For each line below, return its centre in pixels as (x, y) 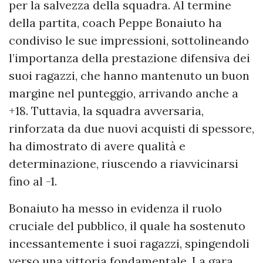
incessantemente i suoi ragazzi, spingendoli (129, 244)
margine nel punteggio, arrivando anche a (124, 93)
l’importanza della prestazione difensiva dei (129, 58)
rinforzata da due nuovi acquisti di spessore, (131, 129)
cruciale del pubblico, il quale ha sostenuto (127, 226)
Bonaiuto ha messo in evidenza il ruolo (115, 208)
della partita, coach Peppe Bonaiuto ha (115, 23)
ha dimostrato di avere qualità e (97, 146)
